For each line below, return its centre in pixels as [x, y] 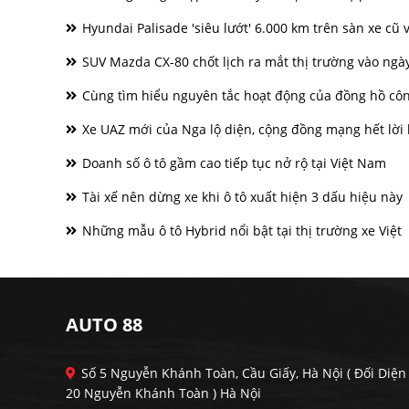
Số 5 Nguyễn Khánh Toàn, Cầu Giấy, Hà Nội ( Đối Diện [244, 373]
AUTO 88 [104, 325]
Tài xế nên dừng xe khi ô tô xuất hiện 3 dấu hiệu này [241, 197]
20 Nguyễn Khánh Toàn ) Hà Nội [163, 393]
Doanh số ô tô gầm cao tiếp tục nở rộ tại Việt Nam [232, 163]
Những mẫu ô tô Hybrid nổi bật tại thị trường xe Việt [240, 231]
